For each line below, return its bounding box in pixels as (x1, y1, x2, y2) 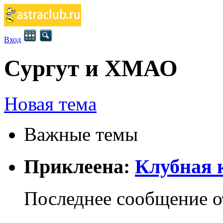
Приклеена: (24, 155, 135, 178)
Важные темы (24, 123, 138, 145)
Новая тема (4, 93, 97, 114)
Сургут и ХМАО (4, 55, 178, 82)
